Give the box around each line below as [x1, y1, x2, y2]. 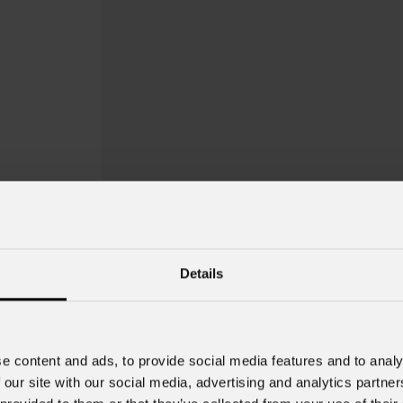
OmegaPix [137, 304, 322, 357]
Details [179, 265, 224, 282]
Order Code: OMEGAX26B [137, 363, 296, 381]
